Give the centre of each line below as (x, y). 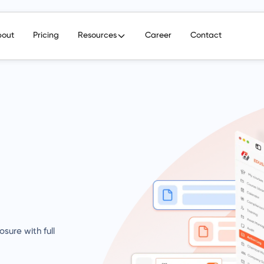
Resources (97, 36)
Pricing (46, 36)
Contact (206, 36)
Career (158, 36)
